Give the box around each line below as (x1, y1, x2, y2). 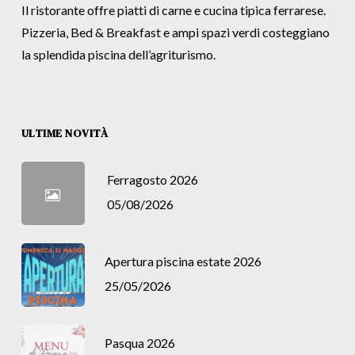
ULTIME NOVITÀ (21, 125, 109, 141)
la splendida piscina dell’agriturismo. (21, 47, 216, 62)
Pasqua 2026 (104, 335, 175, 350)
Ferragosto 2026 (106, 172, 198, 187)
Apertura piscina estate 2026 (104, 254, 261, 269)
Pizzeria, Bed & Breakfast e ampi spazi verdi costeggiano (21, 25, 330, 40)
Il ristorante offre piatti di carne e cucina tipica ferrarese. (21, 2, 326, 17)
